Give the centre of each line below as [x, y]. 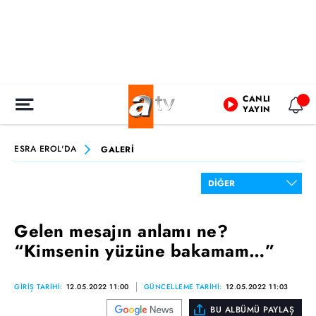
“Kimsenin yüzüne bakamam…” [144, 251]
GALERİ [117, 149]
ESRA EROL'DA [45, 149]
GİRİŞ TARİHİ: [38, 287]
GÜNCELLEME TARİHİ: [183, 287]
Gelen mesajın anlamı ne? [121, 231]
